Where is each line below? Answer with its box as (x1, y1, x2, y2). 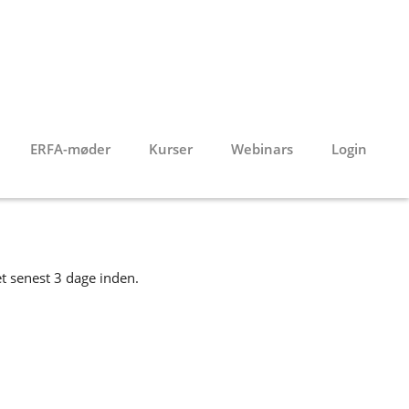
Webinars (231, 140, 293, 158)
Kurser (149, 140, 193, 158)
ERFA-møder (30, 140, 110, 158)
